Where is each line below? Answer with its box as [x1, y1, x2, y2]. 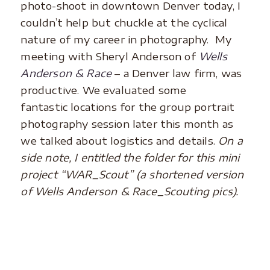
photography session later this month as [20, 116, 234, 130]
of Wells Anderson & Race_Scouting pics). [20, 184, 242, 198]
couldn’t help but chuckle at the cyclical [20, 15, 228, 29]
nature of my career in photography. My [20, 32, 232, 46]
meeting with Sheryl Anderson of [20, 49, 199, 63]
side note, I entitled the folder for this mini [20, 150, 240, 164]
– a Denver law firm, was [111, 66, 242, 80]
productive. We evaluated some [20, 83, 187, 96]
